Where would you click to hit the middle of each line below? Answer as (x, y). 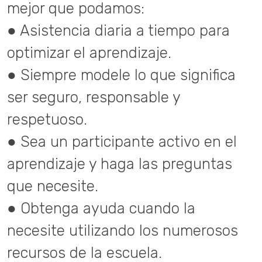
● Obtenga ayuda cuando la (101, 208)
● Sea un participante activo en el (122, 142)
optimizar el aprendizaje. (89, 53)
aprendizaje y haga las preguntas (120, 164)
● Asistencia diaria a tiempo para (118, 30)
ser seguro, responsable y (94, 97)
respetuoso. (47, 119)
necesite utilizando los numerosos (123, 230)
